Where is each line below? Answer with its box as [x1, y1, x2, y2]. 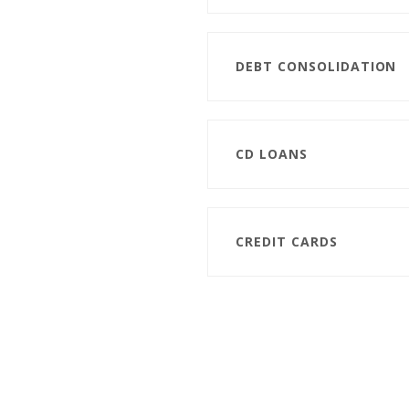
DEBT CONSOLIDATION [235, 57, 397, 75]
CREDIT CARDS [235, 232, 338, 250]
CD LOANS [235, 144, 308, 163]
